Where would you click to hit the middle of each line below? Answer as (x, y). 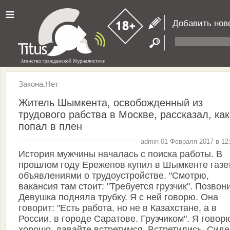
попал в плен (50, 126)
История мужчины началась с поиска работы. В (120, 154)
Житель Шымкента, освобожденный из (111, 102)
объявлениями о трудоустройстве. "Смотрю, (114, 176)
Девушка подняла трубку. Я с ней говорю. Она (118, 197)
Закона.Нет (39, 84)
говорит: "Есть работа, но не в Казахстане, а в (118, 208)
